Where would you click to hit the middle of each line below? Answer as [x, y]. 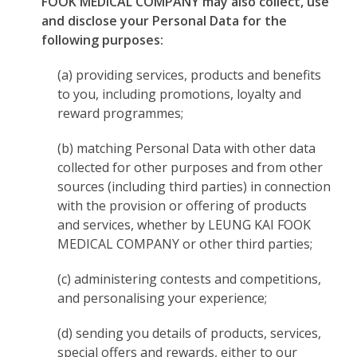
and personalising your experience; [163, 298]
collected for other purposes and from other [190, 167]
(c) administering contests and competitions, [190, 279]
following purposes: [103, 40]
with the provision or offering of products [182, 206]
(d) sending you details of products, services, [190, 333]
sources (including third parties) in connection [194, 186]
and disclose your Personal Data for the [165, 21]
